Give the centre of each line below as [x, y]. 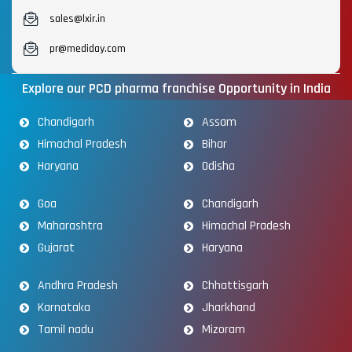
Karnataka [64, 308]
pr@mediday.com [87, 49]
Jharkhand [228, 308]
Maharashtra [70, 226]
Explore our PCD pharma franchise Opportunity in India [176, 89]
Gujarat [56, 248]
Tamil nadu [65, 330]
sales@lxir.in [77, 19]
